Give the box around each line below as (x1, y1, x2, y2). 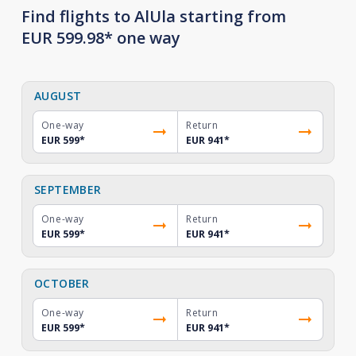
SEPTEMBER (33, 182, 102, 197)
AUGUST (33, 88, 82, 103)
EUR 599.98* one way (21, 27, 180, 48)
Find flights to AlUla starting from (21, 6, 286, 27)
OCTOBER (33, 276, 90, 291)
